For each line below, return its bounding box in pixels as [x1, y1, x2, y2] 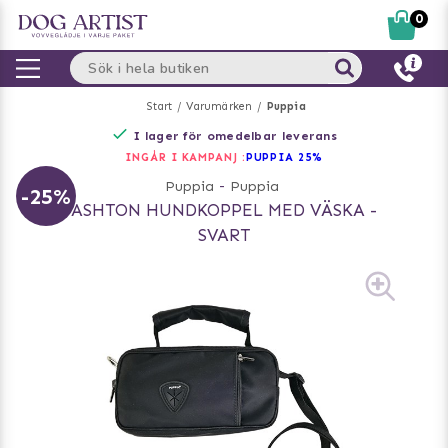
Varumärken [186, 100, 253, 113]
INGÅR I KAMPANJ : [125, 151, 246, 164]
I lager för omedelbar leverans [134, 129, 337, 143]
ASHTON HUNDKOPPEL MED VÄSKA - [71, 200, 377, 220]
